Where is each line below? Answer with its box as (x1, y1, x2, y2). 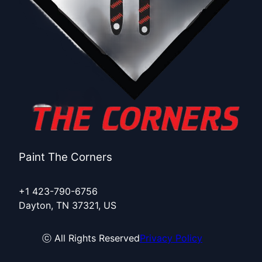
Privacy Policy (140, 232, 202, 244)
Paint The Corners (19, 150, 112, 164)
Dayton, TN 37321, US (19, 199, 116, 211)
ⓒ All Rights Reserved (42, 232, 140, 244)
